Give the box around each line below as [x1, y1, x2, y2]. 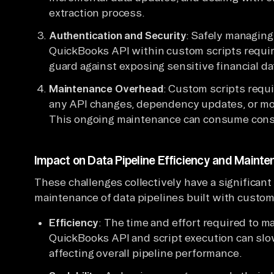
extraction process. [49, 6, 145, 18]
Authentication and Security [49, 29, 187, 41]
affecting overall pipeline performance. [49, 246, 242, 259]
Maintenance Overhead [49, 82, 163, 94]
